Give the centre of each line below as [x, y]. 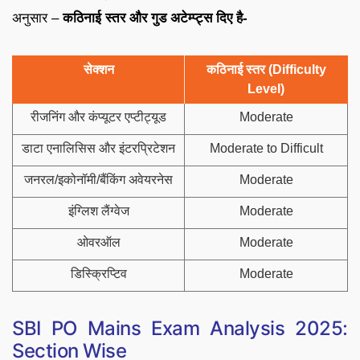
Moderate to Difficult [266, 148]
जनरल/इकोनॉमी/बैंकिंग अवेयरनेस [98, 179]
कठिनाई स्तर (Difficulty [266, 69]
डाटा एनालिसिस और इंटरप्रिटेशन [98, 148]
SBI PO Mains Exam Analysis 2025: [180, 328]
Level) [266, 88]
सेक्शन [98, 69]
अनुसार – [37, 18]
